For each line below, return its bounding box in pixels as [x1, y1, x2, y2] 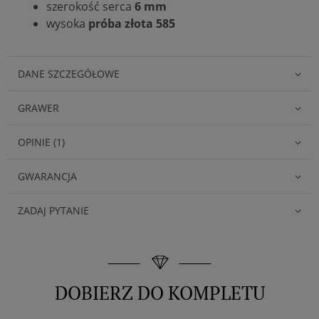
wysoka [46, 15, 88, 31]
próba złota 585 [88, 15, 175, 31]
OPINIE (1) [18, 135, 65, 149]
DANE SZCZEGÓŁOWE [18, 66, 120, 80]
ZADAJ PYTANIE [18, 203, 89, 217]
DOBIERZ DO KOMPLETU [54, 280, 265, 305]
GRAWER [18, 100, 59, 115]
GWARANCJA [18, 169, 77, 183]
